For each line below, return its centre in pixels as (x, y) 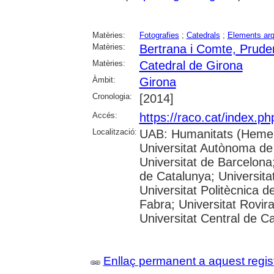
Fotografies (159, 35)
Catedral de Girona (191, 65)
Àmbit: (104, 80)
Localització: (114, 131)
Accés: (105, 115)
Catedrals (203, 35)
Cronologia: (112, 96)
